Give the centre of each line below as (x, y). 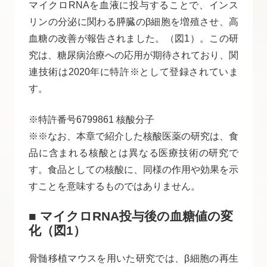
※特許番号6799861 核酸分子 (91, 119)
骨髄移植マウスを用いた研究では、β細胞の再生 (133, 258)
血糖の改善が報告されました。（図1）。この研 (133, 38)
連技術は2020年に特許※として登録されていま (133, 72)
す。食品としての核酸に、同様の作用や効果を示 (133, 169)
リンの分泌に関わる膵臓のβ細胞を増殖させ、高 (133, 21)
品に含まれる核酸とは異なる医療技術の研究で (133, 153)
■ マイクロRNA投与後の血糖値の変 (131, 216)
